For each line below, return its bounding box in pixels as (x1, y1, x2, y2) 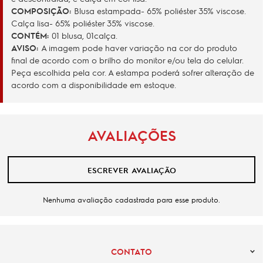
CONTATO (111, 246, 152, 257)
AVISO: (11, 42, 41, 53)
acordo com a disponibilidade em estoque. (11, 79, 176, 90)
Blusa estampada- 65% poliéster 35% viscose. (74, 5, 246, 16)
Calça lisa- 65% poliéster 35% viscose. (11, 18, 154, 28)
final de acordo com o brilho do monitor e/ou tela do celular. (11, 55, 244, 65)
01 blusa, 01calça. (52, 30, 117, 41)
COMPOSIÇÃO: (11, 5, 74, 16)
